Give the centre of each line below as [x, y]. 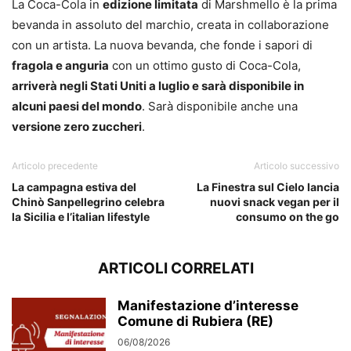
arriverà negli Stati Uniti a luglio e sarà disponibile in [158, 86]
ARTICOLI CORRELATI [175, 269]
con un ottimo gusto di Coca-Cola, [205, 66]
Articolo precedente [55, 166]
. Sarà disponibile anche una [220, 107]
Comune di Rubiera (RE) [195, 322]
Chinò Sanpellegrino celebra [88, 202]
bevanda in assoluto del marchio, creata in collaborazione [170, 25]
